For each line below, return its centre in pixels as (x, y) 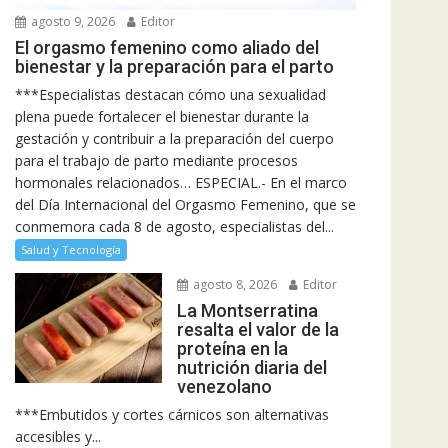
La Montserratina (247, 311)
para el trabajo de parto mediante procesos (156, 161)
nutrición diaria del (251, 368)
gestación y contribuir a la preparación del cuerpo (174, 139)
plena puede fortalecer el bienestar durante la (162, 117)
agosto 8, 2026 (233, 285)
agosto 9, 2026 (71, 22)
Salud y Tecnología (71, 250)
